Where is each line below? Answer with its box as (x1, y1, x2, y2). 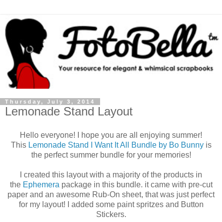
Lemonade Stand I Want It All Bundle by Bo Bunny (28, 141, 204, 150)
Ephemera (22, 180, 59, 189)
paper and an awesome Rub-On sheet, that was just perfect (7, 190, 215, 199)
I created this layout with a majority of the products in (20, 170, 202, 179)
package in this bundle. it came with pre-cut (59, 180, 213, 189)
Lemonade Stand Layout (5, 105, 133, 118)
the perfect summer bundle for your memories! (31, 151, 191, 160)
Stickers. (96, 210, 126, 219)
